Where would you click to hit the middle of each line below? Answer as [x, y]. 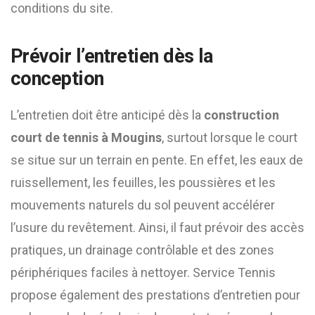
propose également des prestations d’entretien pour [155, 295]
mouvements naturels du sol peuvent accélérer [143, 205]
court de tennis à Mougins [86, 137]
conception [57, 79]
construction [242, 115]
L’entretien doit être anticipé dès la [107, 115]
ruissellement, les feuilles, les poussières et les [143, 182]
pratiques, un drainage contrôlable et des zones [142, 250]
